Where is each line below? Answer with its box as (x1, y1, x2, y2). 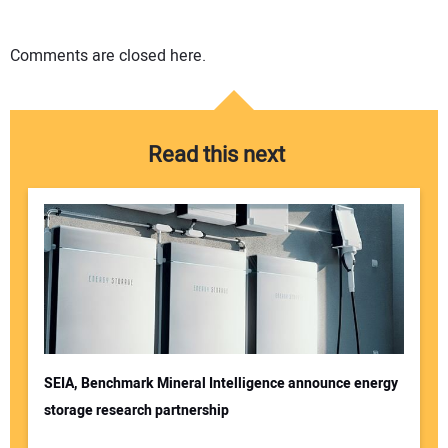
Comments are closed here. (10, 44, 206, 68)
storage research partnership (43, 399, 229, 421)
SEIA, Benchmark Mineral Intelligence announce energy (43, 372, 398, 394)
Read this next (147, 138, 285, 171)
